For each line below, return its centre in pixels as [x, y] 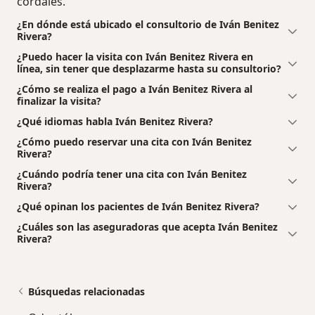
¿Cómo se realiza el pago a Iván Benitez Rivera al [135, 89]
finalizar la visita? [59, 101]
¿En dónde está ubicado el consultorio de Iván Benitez [148, 24]
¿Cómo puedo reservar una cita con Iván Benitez [134, 141]
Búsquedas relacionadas [86, 291]
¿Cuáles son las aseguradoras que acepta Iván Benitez [147, 226]
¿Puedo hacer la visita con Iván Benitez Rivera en [135, 56]
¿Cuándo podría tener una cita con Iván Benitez [132, 174]
